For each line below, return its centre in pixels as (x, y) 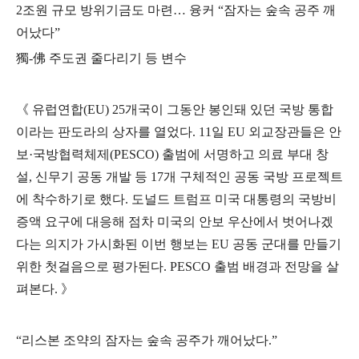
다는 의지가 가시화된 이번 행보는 (114, 244)
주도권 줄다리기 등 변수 (118, 58)
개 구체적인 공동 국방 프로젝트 (253, 177)
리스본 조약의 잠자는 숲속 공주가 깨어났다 (145, 340)
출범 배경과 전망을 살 (276, 266)
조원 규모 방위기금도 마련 (98, 10)
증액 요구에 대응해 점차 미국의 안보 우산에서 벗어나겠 (175, 222)
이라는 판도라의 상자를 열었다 (104, 132)
